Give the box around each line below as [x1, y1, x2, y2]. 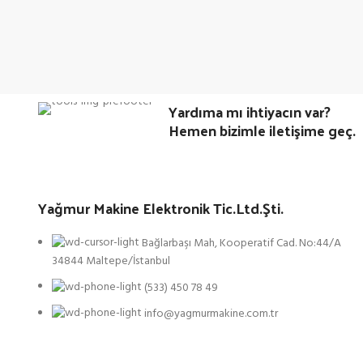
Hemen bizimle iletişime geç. [169, 117, 356, 143]
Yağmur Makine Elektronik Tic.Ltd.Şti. [38, 194, 284, 221]
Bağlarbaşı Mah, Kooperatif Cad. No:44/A [142, 233, 341, 253]
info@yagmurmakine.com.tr [144, 304, 278, 323]
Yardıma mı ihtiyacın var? [169, 98, 331, 125]
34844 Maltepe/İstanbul [52, 251, 170, 271]
